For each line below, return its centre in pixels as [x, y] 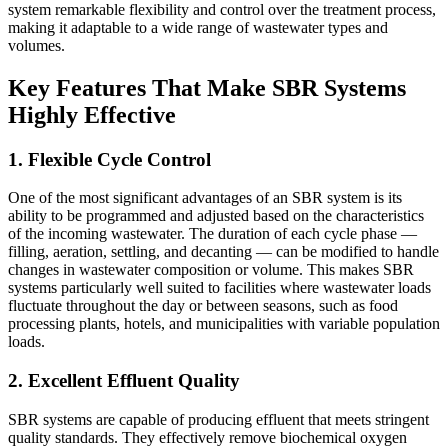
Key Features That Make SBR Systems [207, 87]
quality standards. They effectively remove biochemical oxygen [207, 437]
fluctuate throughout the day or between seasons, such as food [203, 306]
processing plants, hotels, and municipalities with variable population [224, 324]
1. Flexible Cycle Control [109, 159]
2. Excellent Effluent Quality [124, 381]
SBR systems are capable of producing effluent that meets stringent [218, 419]
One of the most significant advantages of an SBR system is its [205, 198]
